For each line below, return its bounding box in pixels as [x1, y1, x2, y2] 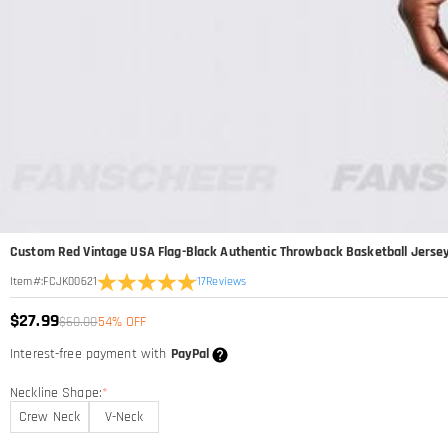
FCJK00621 [42, 274, 97, 289]
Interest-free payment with [10, 345, 171, 363]
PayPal [170, 345, 210, 363]
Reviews [206, 273, 247, 289]
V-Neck [104, 408, 144, 426]
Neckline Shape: [10, 384, 102, 402]
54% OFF [97, 313, 147, 331]
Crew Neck [19, 408, 81, 426]
